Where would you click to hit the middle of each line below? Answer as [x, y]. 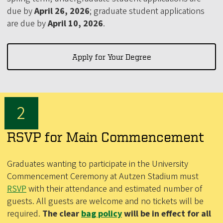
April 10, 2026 [75, 23]
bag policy [102, 214]
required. [24, 214]
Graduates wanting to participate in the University [98, 164]
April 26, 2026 [62, 11]
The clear [61, 214]
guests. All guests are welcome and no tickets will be [105, 201]
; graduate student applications [147, 11]
